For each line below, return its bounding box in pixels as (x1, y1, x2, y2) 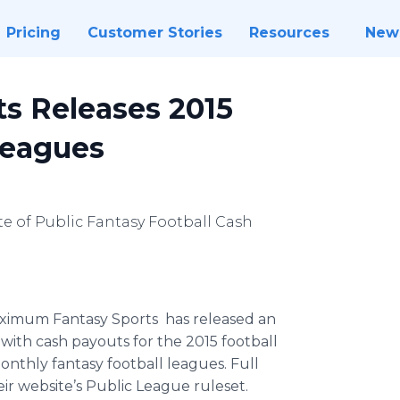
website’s (18, 378, 82, 395)
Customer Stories (87, 24, 222, 41)
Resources (248, 24, 329, 41)
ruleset (194, 378, 246, 395)
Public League (82, 378, 194, 395)
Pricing (5, 24, 61, 41)
